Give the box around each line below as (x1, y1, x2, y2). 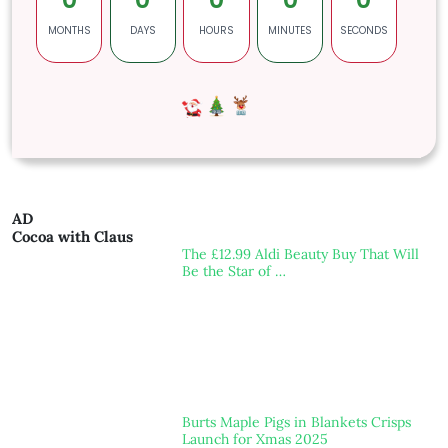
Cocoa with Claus (12, 227, 133, 247)
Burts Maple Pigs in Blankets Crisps (181, 412, 411, 431)
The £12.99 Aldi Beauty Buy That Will (181, 245, 419, 264)
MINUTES (268, 23, 313, 38)
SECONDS (339, 23, 388, 38)
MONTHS (47, 23, 91, 38)
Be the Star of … (181, 262, 286, 281)
